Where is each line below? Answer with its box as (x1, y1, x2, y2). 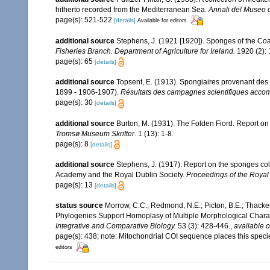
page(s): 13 (55, 181, 95, 190)
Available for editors (137, 17, 187, 24)
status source (55, 201, 103, 210)
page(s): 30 (55, 98, 95, 107)
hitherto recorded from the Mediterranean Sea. (55, 5, 209, 14)
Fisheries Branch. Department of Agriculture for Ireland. (55, 47, 235, 56)
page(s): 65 (55, 57, 95, 66)
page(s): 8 (55, 139, 90, 148)
